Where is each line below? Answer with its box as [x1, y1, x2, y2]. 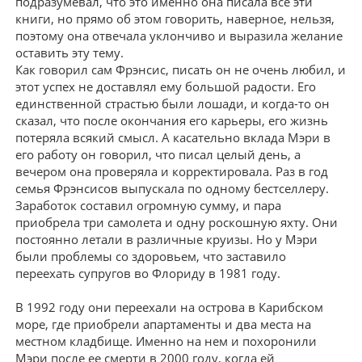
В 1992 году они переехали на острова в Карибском [15, 299, 323, 316]
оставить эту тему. [15, 44, 124, 61]
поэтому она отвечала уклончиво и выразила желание [15, 27, 343, 44]
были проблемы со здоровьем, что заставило [15, 248, 286, 265]
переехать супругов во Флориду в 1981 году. [15, 265, 280, 282]
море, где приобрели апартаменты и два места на [15, 316, 311, 333]
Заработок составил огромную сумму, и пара [15, 197, 281, 214]
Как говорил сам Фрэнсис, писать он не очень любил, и [15, 61, 346, 78]
